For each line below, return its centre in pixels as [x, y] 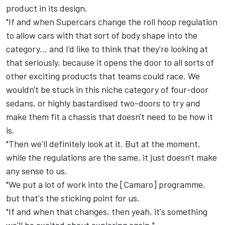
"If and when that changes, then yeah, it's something [107, 212]
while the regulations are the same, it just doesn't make [111, 157]
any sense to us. [37, 171]
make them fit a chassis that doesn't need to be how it [109, 117]
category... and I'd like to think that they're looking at [107, 49]
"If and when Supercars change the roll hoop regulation [112, 22]
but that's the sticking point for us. [73, 198]
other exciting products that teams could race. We [103, 76]
